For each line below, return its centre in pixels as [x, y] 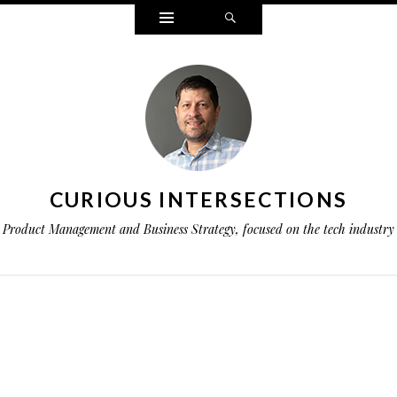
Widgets [206, 18]
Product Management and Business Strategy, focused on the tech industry [198, 229]
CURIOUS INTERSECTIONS [198, 199]
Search [265, 18]
